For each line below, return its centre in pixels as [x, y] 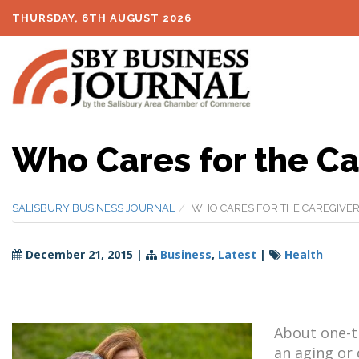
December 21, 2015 [79, 254]
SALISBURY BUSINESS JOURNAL [93, 208]
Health [304, 254]
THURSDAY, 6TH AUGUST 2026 [102, 18]
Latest [237, 254]
